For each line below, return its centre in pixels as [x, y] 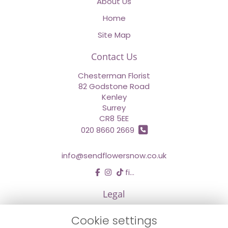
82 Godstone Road [114, 86]
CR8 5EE [114, 118]
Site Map [114, 35]
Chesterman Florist [114, 75]
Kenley [114, 97]
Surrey [114, 107]
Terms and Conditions [114, 213]
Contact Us [114, 56]
